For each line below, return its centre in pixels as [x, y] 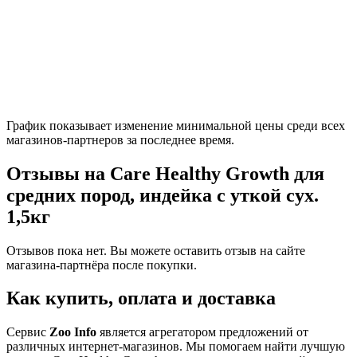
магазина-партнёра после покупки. [102, 265]
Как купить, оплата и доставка [141, 298]
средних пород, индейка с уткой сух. [163, 195]
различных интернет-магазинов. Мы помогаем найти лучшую [176, 347]
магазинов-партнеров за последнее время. [120, 139]
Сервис [28, 332]
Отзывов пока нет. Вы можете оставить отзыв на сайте [156, 250]
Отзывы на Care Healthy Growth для [165, 173]
